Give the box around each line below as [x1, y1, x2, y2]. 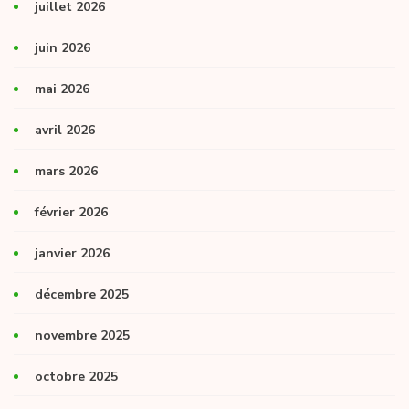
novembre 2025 [35, 326, 130, 344]
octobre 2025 [35, 367, 118, 385]
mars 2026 [35, 162, 98, 180]
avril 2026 [35, 121, 95, 139]
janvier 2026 [35, 244, 110, 262]
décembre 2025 [35, 285, 129, 303]
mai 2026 [35, 79, 89, 98]
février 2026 [35, 203, 108, 221]
